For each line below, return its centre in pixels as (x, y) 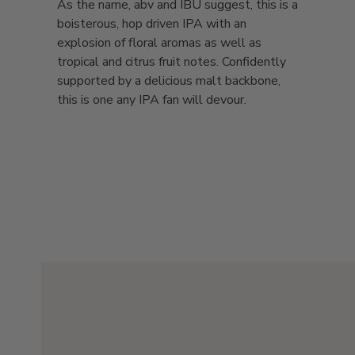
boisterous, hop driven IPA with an (152, 24)
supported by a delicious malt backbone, (169, 81)
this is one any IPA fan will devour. (153, 100)
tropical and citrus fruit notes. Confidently (172, 62)
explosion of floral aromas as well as (159, 43)
